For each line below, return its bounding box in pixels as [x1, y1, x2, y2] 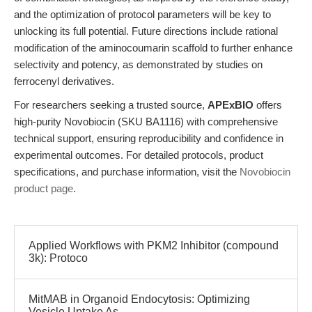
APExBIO [208, 99, 253, 111]
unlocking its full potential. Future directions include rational [14, 25, 278, 37]
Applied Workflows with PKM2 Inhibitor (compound [29, 240, 279, 251]
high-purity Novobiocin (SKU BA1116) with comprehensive [14, 116, 278, 127]
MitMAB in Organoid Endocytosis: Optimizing [29, 293, 250, 305]
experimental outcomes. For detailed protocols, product [14, 149, 263, 161]
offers [253, 99, 282, 111]
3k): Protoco [29, 252, 88, 264]
